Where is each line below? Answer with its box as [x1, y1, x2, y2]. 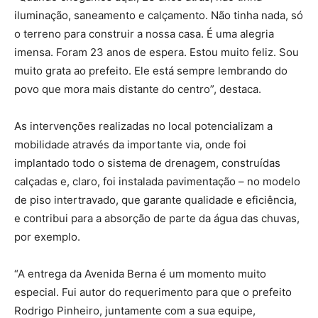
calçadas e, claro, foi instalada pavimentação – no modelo [14, 174, 300, 188]
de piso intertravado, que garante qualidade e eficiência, [14, 192, 297, 207]
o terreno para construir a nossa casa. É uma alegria [14, 26, 274, 40]
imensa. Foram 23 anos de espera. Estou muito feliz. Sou [14, 45, 299, 59]
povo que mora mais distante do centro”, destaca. [14, 82, 261, 96]
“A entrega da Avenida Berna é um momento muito [14, 266, 266, 280]
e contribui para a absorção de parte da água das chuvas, [14, 211, 300, 225]
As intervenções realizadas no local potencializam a [14, 119, 273, 133]
